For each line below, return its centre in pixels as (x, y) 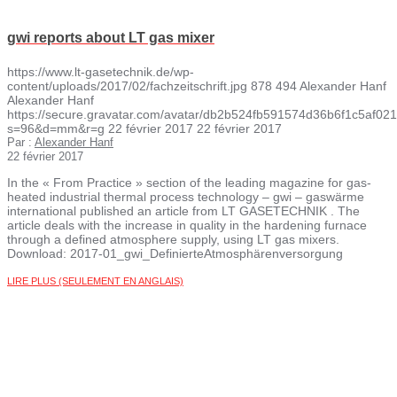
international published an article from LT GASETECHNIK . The (183, 210)
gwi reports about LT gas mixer (111, 37)
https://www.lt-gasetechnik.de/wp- (101, 71)
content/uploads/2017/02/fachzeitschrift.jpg (127, 86)
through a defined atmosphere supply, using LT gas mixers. (173, 239)
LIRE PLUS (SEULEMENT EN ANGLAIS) (95, 280)
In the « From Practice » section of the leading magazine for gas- (189, 182)
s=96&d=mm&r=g (56, 128)
